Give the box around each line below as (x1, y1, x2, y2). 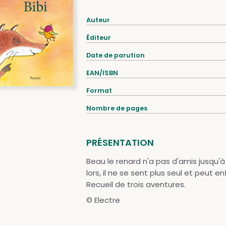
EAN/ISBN (86, 69, 118, 77)
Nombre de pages (86, 104, 147, 112)
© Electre (86, 195, 120, 205)
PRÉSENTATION (86, 136, 154, 149)
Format (86, 86, 112, 95)
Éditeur (86, 33, 111, 42)
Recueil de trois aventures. (86, 179, 186, 190)
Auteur (86, 16, 110, 24)
